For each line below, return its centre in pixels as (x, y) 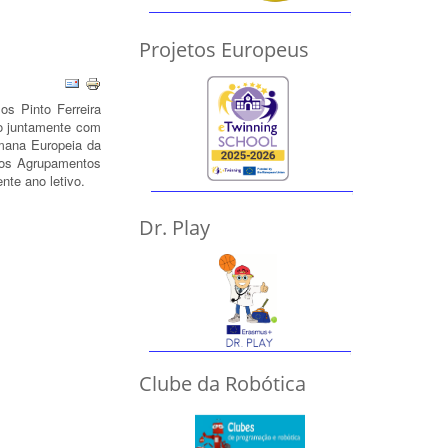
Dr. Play (174, 228)
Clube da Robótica (222, 383)
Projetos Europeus (223, 49)
